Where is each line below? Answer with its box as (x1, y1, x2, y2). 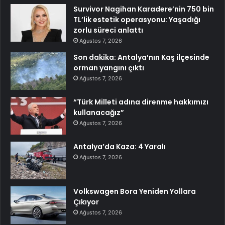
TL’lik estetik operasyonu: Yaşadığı (73, 14, 200, 25)
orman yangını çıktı (73, 62, 144, 73)
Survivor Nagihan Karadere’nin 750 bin (73, 4, 214, 14)
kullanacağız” (73, 107, 124, 118)
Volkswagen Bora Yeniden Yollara (73, 186, 196, 196)
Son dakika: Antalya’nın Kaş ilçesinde (73, 52, 209, 62)
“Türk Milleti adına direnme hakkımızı (73, 96, 208, 107)
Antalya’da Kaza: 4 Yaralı (73, 141, 166, 152)
